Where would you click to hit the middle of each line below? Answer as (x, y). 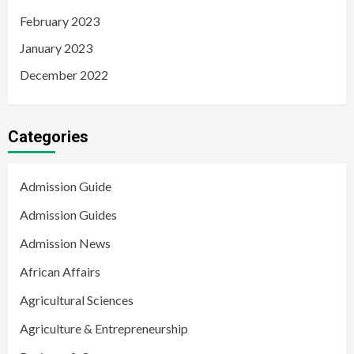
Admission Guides (68, 215)
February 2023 (60, 21)
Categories (48, 137)
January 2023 (56, 48)
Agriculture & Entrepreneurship (104, 329)
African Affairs (60, 272)
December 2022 (64, 75)
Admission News (65, 243)
